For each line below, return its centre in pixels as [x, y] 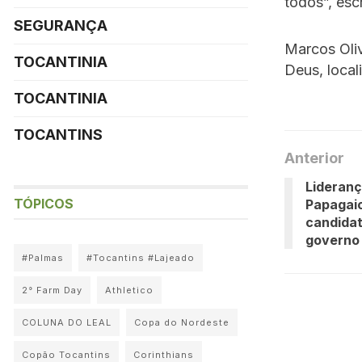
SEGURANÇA [61, 25]
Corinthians [164, 355]
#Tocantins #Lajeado [141, 258]
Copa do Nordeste [182, 322]
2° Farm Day [52, 290]
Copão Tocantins [66, 355]
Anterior [314, 158]
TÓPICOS [44, 204]
